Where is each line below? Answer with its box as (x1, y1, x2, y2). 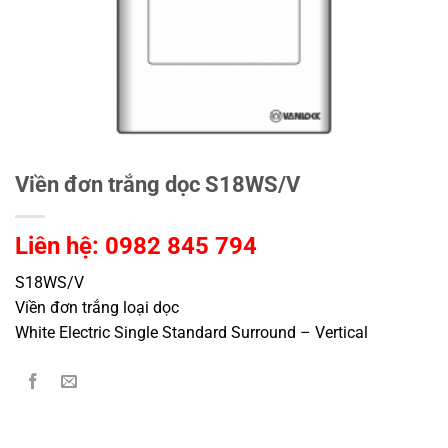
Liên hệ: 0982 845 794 (15, 232, 257, 261)
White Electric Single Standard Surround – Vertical (15, 323, 368, 343)
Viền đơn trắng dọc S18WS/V (15, 171, 300, 198)
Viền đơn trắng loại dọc (15, 298, 179, 318)
